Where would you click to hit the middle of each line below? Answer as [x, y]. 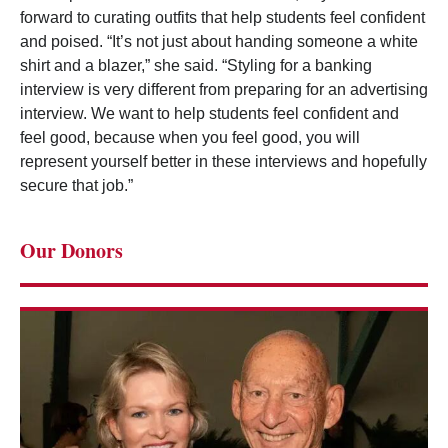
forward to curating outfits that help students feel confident [222, 18]
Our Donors [71, 251]
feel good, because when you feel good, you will [190, 138]
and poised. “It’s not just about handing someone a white [219, 42]
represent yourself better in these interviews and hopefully [223, 162]
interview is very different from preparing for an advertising [224, 90]
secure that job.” [76, 186]
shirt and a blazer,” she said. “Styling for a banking [196, 66]
